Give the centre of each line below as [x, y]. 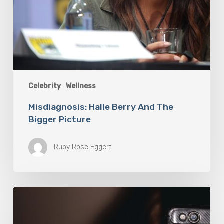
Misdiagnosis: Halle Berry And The [101, 107]
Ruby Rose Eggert [82, 147]
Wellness [81, 86]
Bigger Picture [59, 119]
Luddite [28, 203]
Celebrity [44, 86]
